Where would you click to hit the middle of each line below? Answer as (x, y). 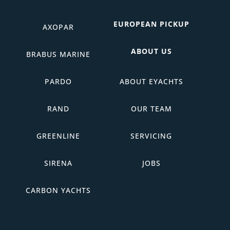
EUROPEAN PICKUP (151, 24)
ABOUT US (151, 51)
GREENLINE (58, 136)
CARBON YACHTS (58, 190)
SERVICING (151, 136)
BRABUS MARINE (58, 54)
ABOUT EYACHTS (151, 82)
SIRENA (58, 163)
